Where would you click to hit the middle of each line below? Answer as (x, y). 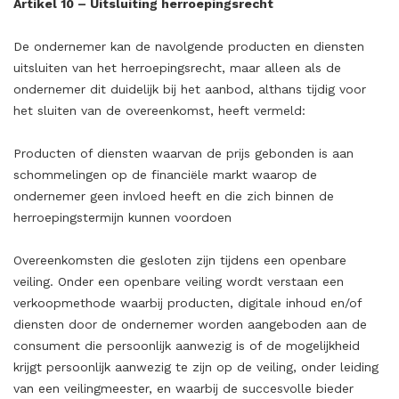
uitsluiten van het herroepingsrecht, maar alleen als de (177, 68)
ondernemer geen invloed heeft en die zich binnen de (174, 196)
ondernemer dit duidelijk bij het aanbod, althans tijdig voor (190, 89)
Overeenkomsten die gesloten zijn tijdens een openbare (180, 260)
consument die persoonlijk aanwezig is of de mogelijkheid (187, 346)
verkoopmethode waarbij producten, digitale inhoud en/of (187, 303)
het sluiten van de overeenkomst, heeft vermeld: (159, 110)
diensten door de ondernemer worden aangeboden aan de (190, 324)
